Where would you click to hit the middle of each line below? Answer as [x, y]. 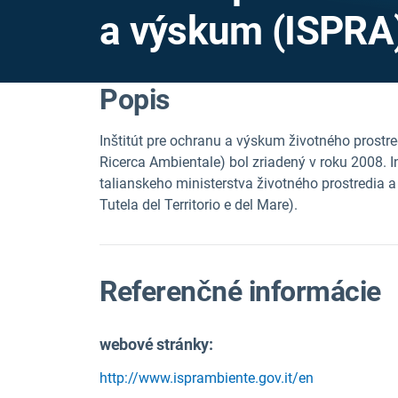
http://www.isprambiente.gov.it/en [207, 378]
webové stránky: [156, 345]
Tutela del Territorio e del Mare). [199, 205]
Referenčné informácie [240, 291]
